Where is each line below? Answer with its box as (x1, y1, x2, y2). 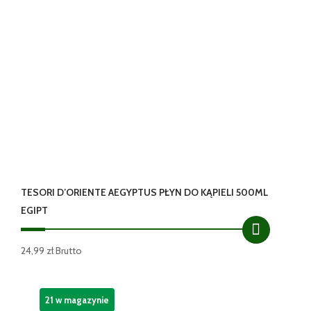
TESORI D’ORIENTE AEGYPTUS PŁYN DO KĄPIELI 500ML (21, 186, 269, 199)
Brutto (56, 244, 83, 258)
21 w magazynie (44, 294, 109, 305)
